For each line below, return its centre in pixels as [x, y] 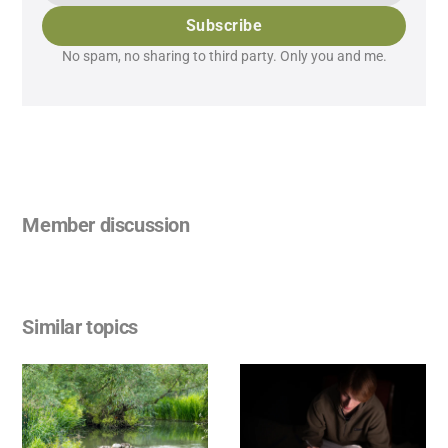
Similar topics [80, 326]
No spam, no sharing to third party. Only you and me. [224, 55]
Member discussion [106, 224]
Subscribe [224, 25]
